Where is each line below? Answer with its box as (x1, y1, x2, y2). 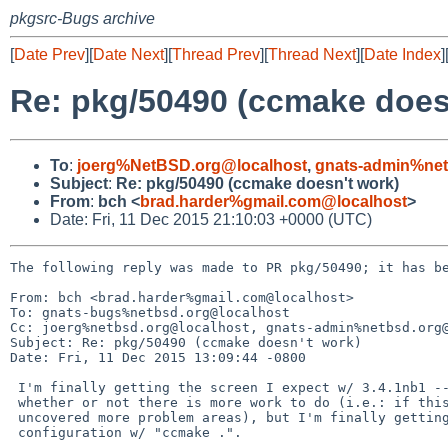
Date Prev (14, 46, 85, 63)
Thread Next (268, 46, 356, 63)
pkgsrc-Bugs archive (10, 10, 155, 27)
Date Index (364, 46, 441, 63)
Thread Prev (172, 46, 260, 63)
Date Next (93, 46, 164, 63)
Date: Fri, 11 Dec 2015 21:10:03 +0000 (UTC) (50, 210, 372, 228)
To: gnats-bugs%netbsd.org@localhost (10, 304, 290, 320)
